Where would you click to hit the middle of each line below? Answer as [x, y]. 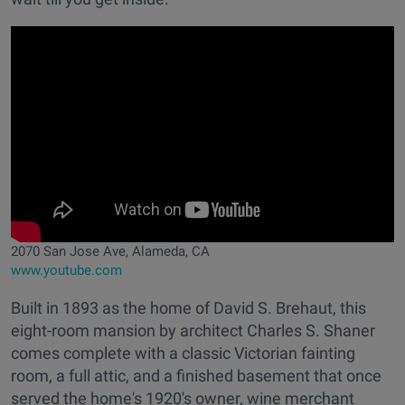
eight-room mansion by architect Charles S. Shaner [193, 330]
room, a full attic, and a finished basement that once [196, 375]
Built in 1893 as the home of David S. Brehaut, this [188, 307]
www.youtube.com [66, 270]
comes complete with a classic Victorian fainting [183, 353]
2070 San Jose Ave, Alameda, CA [110, 251]
